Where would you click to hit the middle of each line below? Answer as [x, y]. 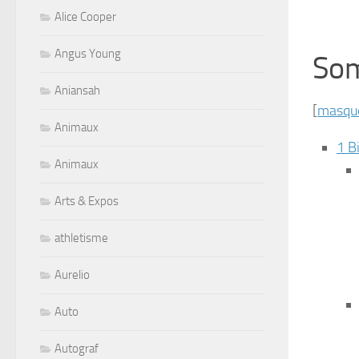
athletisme [81, 238]
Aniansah [77, 91]
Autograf [77, 349]
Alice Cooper [85, 17]
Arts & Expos [87, 202]
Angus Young [88, 54]
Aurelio [72, 275]
